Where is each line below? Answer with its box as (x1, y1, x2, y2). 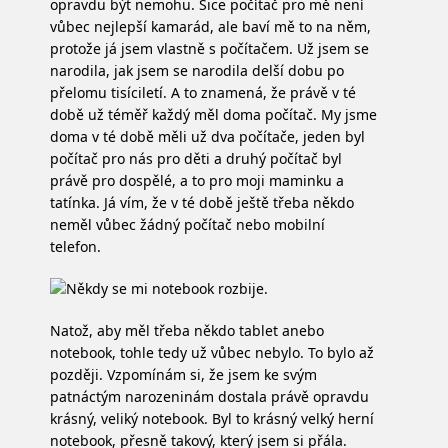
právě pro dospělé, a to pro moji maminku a (50, 170, 344, 190)
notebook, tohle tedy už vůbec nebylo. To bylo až (50, 342, 374, 362)
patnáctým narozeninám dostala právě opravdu (50, 386, 369, 406)
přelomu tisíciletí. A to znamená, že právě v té (50, 82, 356, 102)
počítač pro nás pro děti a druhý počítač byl (50, 148, 342, 168)
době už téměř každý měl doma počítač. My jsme (50, 104, 377, 124)
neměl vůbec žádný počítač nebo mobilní (50, 214, 325, 234)
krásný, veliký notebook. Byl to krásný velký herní (50, 408, 374, 428)
